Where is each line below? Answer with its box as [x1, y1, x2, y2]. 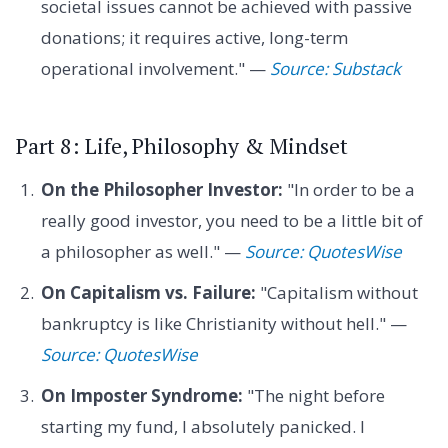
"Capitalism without [255, 281, 418, 305]
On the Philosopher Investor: [40, 177, 283, 201]
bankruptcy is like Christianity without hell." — [40, 312, 407, 336]
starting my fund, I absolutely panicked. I [40, 415, 365, 439]
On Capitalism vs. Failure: [40, 281, 256, 305]
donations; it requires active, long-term [40, 26, 348, 50]
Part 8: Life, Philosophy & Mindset [16, 132, 348, 161]
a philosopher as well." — [40, 239, 245, 263]
